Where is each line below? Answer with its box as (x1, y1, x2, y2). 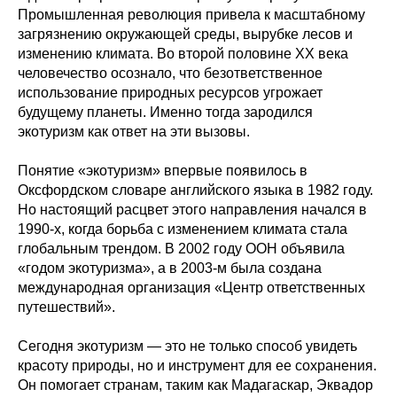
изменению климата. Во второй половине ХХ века (18, 46, 348, 61)
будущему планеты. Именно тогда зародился (18, 105, 313, 120)
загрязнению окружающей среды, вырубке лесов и (18, 27, 353, 42)
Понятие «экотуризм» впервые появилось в (18, 163, 307, 178)
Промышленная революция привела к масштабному (18, 7, 365, 22)
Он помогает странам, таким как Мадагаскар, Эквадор (18, 378, 373, 393)
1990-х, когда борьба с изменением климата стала (18, 222, 347, 237)
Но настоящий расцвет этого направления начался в (18, 202, 367, 217)
